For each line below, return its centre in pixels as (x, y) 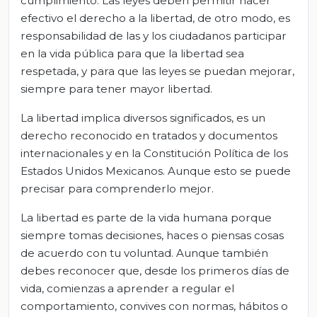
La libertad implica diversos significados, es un (143, 117)
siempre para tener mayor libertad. (116, 88)
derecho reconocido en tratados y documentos (149, 135)
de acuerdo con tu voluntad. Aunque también (144, 253)
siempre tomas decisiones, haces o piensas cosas (152, 235)
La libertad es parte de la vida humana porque (146, 217)
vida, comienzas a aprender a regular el (127, 288)
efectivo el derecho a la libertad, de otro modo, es (155, 18)
